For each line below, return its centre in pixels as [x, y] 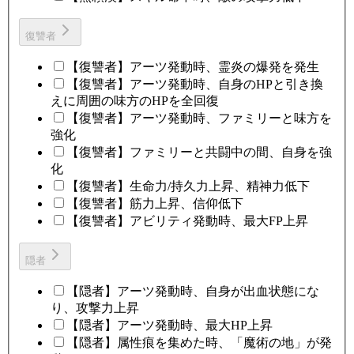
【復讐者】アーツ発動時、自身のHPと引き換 [195, 85]
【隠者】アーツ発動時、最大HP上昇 [169, 326]
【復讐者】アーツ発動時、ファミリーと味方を [199, 119]
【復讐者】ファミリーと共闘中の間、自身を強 [199, 153]
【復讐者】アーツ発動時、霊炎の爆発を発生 [193, 67]
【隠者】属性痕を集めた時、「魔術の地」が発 [199, 343]
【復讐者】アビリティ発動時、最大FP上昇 [187, 221]
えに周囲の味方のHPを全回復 [135, 101]
